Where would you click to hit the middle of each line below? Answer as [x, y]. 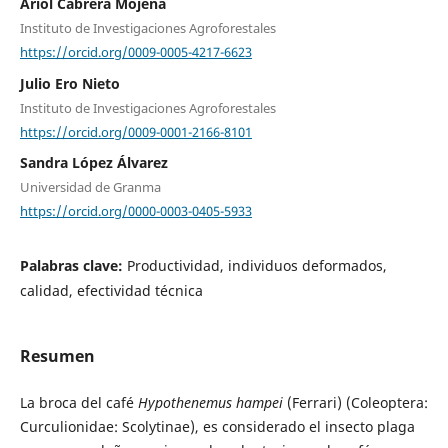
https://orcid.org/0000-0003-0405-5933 [135, 210]
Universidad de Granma [90, 187]
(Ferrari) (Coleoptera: [355, 403]
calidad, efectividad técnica [111, 290]
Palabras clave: [73, 265]
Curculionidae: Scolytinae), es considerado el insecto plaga [217, 427]
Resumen [57, 356]
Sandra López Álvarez [93, 163]
